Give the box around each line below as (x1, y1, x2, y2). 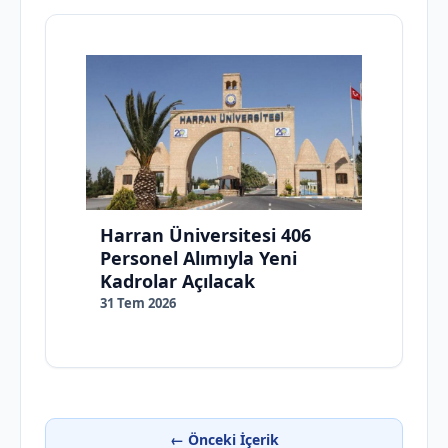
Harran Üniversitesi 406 (100, 222, 311, 247)
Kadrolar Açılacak (100, 268, 255, 293)
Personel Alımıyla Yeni (100, 245, 297, 270)
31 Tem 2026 (100, 293, 176, 312)
